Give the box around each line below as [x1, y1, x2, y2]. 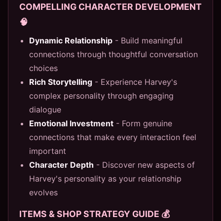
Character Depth [29, 159, 94, 170]
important [29, 146, 66, 156]
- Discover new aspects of [94, 159, 195, 170]
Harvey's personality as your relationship [29, 173, 182, 184]
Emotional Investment [29, 118, 113, 128]
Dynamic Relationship [29, 35, 112, 45]
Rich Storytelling [29, 76, 92, 87]
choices [29, 63, 58, 73]
